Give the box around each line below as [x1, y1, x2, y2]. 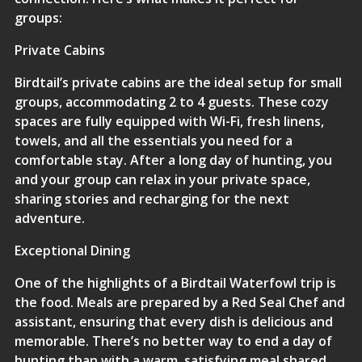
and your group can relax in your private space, [14, 170, 310, 188]
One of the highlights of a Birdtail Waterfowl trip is [14, 274, 336, 292]
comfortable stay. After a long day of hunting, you [14, 151, 332, 169]
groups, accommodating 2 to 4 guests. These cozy [14, 93, 329, 111]
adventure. [14, 209, 85, 227]
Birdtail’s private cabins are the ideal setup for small [14, 74, 342, 91]
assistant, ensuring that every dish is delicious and [14, 313, 333, 330]
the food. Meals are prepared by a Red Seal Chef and [14, 293, 345, 311]
